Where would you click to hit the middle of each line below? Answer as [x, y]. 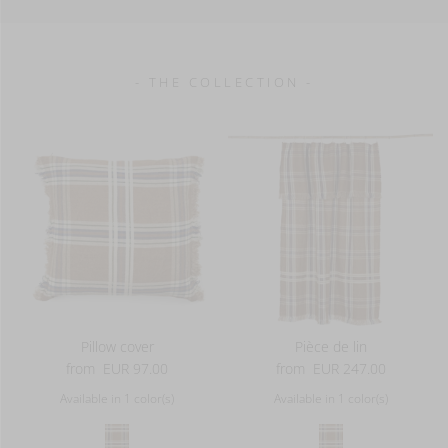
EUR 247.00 [349, 368]
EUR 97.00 [136, 368]
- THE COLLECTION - [224, 82]
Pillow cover [117, 346]
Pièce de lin [330, 346]
